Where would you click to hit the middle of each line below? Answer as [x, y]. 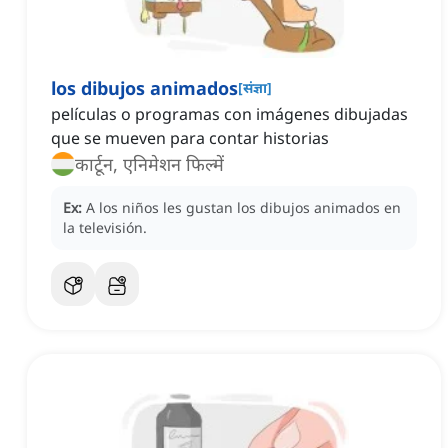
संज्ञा [255, 88]
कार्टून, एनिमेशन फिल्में [149, 164]
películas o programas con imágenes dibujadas [229, 114]
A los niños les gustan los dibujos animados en [243, 208]
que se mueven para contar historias [190, 138]
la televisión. [105, 228]
